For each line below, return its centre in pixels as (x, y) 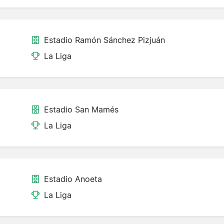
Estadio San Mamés (81, 110)
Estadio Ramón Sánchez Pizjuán (104, 40)
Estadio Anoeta (73, 179)
